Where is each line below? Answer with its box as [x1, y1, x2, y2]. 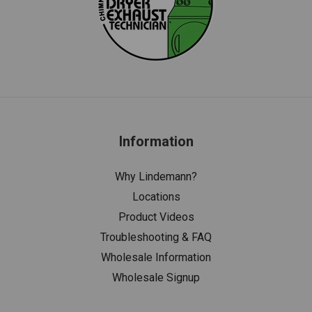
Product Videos [118, 210, 194, 224]
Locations [132, 189, 180, 203]
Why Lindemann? [115, 169, 197, 183]
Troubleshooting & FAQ [100, 230, 212, 244]
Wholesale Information [101, 250, 211, 264]
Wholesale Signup [112, 270, 200, 284]
